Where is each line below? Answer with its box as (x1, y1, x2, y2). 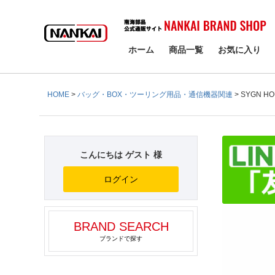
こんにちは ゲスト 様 (80, 150, 162, 160)
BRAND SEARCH (73, 220, 169, 234)
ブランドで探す (99, 235, 142, 242)
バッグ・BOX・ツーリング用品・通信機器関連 (77, 90, 233, 99)
